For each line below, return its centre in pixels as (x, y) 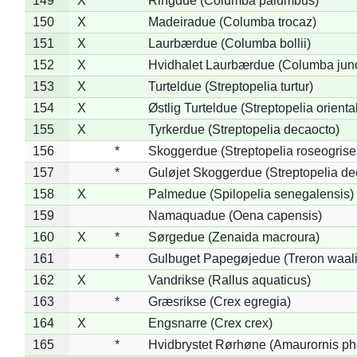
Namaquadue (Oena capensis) (235, 215)
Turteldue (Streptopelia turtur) (230, 86)
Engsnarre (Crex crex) (210, 323)
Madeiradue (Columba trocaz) (232, 22)
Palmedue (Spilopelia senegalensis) (251, 194)
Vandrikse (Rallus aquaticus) (229, 280)
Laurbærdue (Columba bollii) (229, 43)
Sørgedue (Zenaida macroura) (233, 237)
